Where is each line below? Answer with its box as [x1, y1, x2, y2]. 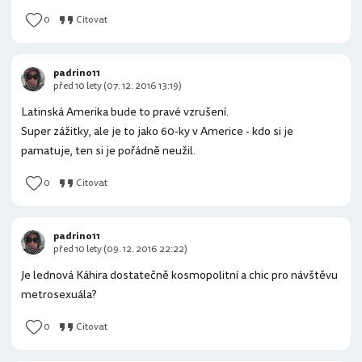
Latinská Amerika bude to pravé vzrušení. [21, 103, 229, 120]
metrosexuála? [21, 286, 97, 303]
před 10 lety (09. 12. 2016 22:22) [53, 242, 187, 256]
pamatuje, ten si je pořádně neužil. [21, 142, 196, 159]
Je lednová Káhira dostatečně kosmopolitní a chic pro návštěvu [21, 267, 338, 284]
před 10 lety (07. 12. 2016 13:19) [53, 79, 182, 93]
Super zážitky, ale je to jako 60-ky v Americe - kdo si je [21, 123, 293, 140]
